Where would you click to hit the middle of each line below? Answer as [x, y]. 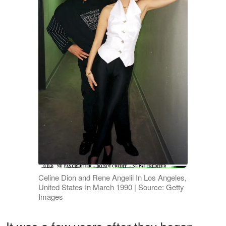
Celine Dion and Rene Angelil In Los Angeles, [112, 178]
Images [50, 197]
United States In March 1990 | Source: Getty [111, 187]
